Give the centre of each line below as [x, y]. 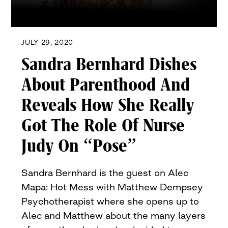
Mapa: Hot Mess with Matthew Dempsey [112, 187]
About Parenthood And [106, 85]
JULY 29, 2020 [47, 42]
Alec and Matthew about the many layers [114, 216]
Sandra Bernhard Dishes [109, 65]
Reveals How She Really [108, 106]
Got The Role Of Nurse [103, 126]
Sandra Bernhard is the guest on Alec [105, 173]
